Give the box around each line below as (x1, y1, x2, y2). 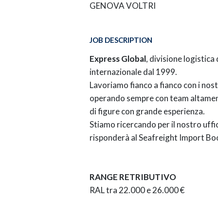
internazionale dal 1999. (90, 67, 177, 77)
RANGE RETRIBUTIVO (90, 172, 176, 182)
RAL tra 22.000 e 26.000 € (90, 185, 184, 196)
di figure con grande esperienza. (90, 106, 205, 117)
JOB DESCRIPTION (90, 36, 152, 45)
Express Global (90, 54, 146, 64)
